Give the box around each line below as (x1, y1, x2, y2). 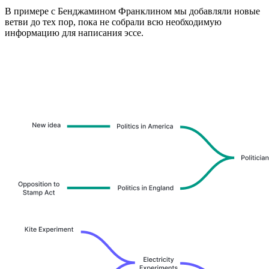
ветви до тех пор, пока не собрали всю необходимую (5, 16, 222, 27)
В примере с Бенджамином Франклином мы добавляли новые (5, 5, 260, 16)
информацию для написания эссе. (5, 27, 144, 38)
